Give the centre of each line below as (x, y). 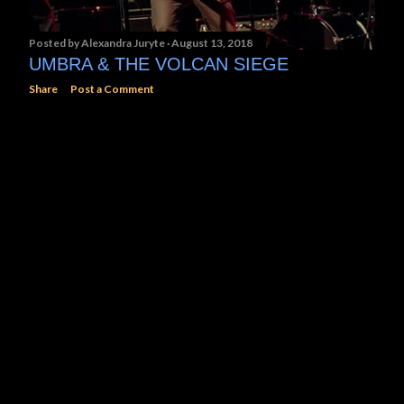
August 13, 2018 (212, 43)
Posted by (55, 43)
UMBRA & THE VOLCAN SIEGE (159, 64)
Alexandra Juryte (124, 43)
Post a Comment (112, 89)
